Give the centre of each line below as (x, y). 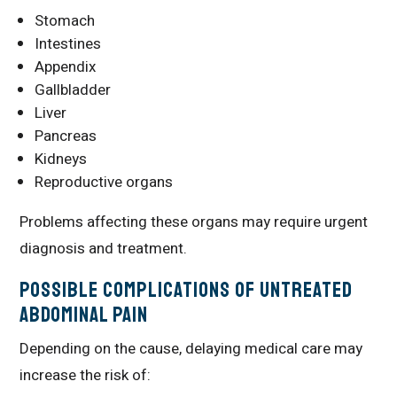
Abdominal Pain (84, 315)
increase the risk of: (86, 375)
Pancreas (66, 136)
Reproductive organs (104, 182)
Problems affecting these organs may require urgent (194, 222)
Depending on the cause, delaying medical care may (191, 349)
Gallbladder (73, 90)
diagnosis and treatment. (104, 249)
